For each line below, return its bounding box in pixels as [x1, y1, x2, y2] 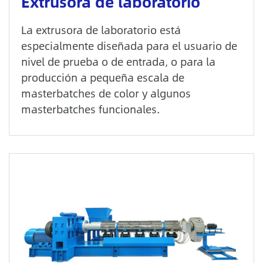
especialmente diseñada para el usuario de [21, 38, 237, 54]
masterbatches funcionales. [21, 101, 160, 117]
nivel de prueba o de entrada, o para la [21, 53, 215, 70]
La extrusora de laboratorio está [21, 22, 181, 38]
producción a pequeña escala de [21, 69, 184, 86]
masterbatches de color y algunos [21, 85, 191, 102]
